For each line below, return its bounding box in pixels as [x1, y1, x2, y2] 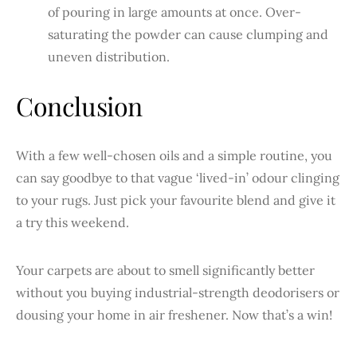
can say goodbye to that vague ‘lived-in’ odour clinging [16, 169, 339, 186]
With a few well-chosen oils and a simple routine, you [16, 147, 332, 163]
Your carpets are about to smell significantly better [16, 261, 315, 278]
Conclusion [16, 88, 143, 123]
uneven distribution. [48, 48, 170, 65]
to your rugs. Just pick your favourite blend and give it [16, 191, 335, 208]
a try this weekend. [16, 214, 129, 230]
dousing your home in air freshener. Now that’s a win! [16, 306, 332, 323]
